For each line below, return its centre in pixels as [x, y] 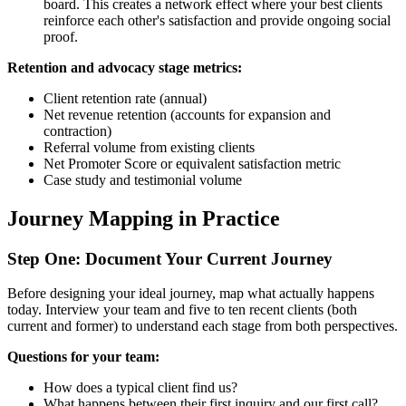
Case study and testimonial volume [143, 179]
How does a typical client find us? [140, 388]
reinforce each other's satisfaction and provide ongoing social [217, 20]
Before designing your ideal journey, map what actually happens [191, 294]
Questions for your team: [83, 357]
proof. [61, 36]
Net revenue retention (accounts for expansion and [187, 114]
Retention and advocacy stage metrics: [125, 67]
